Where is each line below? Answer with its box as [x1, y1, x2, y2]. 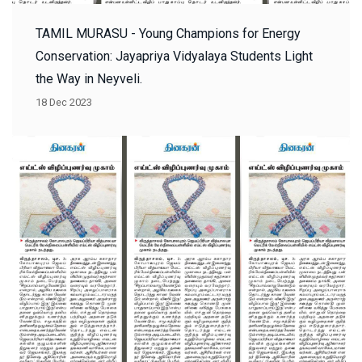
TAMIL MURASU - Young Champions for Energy [36, 25, 301, 41]
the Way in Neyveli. [36, 70, 142, 86]
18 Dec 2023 [36, 95, 92, 108]
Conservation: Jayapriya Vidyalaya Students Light [36, 48, 313, 64]
